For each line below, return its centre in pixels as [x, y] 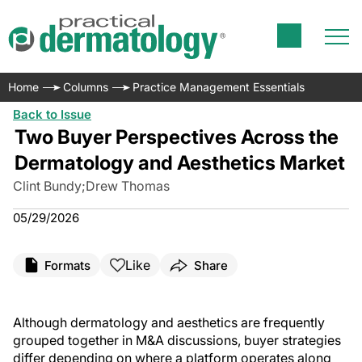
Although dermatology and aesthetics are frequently [169, 322]
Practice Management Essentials [219, 87]
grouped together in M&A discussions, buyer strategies [177, 340]
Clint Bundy [47, 186]
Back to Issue [52, 114]
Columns [86, 87]
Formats [67, 265]
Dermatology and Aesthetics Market [179, 163]
